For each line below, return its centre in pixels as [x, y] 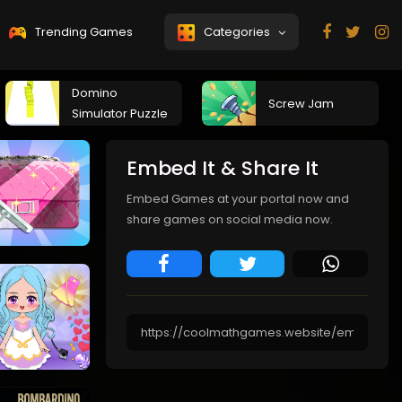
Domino [95, 93]
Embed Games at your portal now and [238, 199]
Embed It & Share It [223, 168]
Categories [240, 32]
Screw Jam [301, 103]
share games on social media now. [230, 219]
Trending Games [83, 32]
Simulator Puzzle [120, 114]
